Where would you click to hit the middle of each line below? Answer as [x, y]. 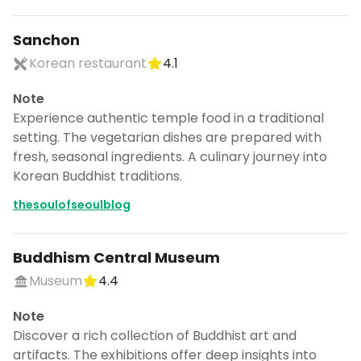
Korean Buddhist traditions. [98, 176]
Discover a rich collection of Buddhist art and [155, 336]
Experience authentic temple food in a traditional [168, 118]
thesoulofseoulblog [72, 205]
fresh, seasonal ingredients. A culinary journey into [170, 157]
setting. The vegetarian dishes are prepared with [167, 137]
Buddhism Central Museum [116, 257]
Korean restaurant [88, 63]
